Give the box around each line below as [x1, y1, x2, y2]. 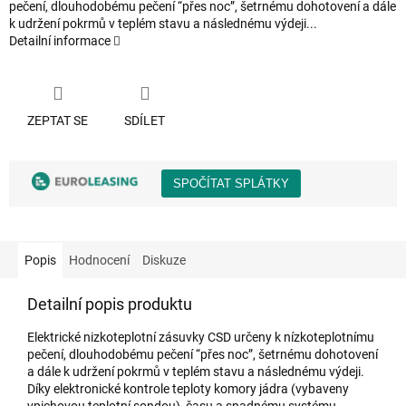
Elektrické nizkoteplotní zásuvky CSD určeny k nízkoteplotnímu [27, 329, 374, 344]
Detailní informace [9, 34, 111, 49]
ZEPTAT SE [27, 112, 88, 128]
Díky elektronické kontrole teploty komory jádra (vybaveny [27, 381, 349, 396]
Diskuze [142, 252, 186, 267]
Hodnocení [69, 252, 130, 267]
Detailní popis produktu [27, 294, 192, 314]
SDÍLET [124, 112, 165, 128]
